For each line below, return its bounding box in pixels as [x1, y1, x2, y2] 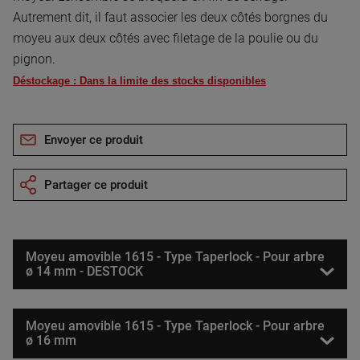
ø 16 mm [26, 332, 76, 348]
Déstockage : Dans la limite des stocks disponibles [13, 74, 266, 87]
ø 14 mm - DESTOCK [26, 263, 143, 279]
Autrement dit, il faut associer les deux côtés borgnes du [13, 9, 328, 25]
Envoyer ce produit [44, 132, 143, 147]
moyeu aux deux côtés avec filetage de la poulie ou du [13, 30, 318, 46]
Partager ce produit [44, 177, 148, 192]
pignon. [13, 51, 55, 67]
